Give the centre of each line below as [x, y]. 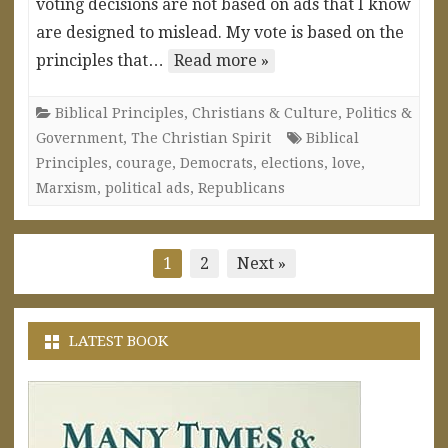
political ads [147, 187]
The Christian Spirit [201, 137]
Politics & [379, 112]
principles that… [102, 60]
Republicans [241, 187]
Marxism [66, 187]
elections [292, 162]
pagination [72, 294]
